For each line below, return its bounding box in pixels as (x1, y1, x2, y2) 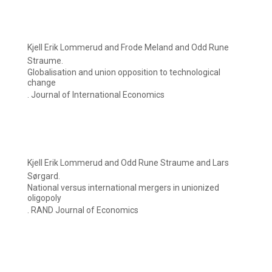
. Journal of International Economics (27, 90, 165, 100)
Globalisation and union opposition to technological (27, 67, 220, 78)
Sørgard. (27, 171, 60, 182)
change (27, 78, 56, 88)
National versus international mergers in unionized (27, 183, 219, 193)
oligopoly (27, 193, 61, 203)
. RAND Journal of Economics (27, 205, 138, 216)
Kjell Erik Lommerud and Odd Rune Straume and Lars (27, 158, 229, 168)
